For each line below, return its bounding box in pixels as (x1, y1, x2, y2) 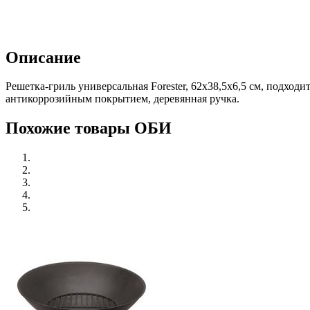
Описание (6, 48, 81, 66)
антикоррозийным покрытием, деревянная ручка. (6, 93, 239, 105)
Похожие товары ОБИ (6, 119, 172, 138)
